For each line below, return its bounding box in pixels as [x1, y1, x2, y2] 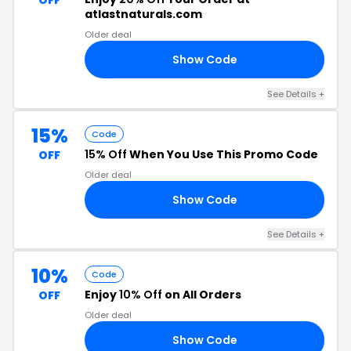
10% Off [119, 287, 162, 302]
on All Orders [162, 287, 241, 302]
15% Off [85, 147, 127, 162]
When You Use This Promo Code [127, 147, 318, 162]
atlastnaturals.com [85, 6, 202, 22]
